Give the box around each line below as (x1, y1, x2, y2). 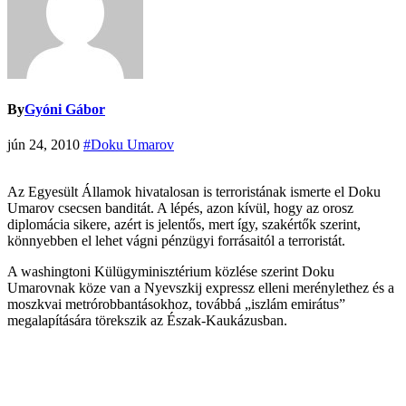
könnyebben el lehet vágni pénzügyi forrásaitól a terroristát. (7, 233, 345, 249)
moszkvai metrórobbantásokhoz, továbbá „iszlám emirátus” (7, 296, 345, 313)
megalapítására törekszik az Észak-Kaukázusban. (7, 313, 287, 329)
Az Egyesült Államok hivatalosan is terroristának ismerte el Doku (7, 184, 381, 200)
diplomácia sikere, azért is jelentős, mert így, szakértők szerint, (7, 217, 361, 233)
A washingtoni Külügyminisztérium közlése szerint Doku (7, 264, 334, 280)
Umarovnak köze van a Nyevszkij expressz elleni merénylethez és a (7, 280, 394, 296)
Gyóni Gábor (24, 101, 105, 118)
